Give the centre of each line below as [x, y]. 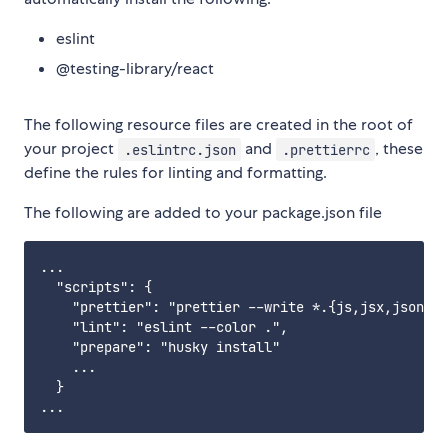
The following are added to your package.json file [203, 213]
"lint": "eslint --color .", [164, 327]
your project [71, 149]
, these [399, 149]
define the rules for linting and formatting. [175, 173]
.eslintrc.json [179, 149]
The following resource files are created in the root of [218, 125]
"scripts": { [96, 287]
